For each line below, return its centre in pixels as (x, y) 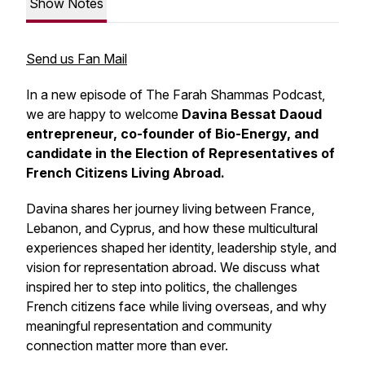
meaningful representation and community (149, 326)
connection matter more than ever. (127, 345)
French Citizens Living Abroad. (125, 173)
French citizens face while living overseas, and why (176, 306)
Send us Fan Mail (77, 59)
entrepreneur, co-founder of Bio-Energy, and (172, 134)
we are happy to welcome (104, 114)
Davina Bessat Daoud (252, 114)
